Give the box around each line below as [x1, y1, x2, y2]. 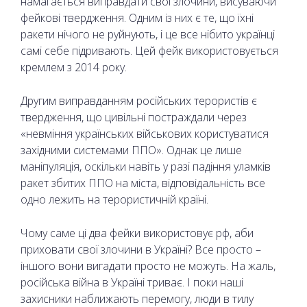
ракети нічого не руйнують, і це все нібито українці [21, 26, 275, 42]
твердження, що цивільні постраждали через [21, 109, 247, 125]
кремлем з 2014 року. [21, 59, 127, 75]
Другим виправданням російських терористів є [21, 93, 257, 108]
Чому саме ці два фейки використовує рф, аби [21, 225, 254, 241]
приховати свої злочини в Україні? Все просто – [21, 241, 261, 257]
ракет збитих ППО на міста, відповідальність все [21, 175, 265, 191]
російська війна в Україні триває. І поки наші [21, 274, 243, 290]
